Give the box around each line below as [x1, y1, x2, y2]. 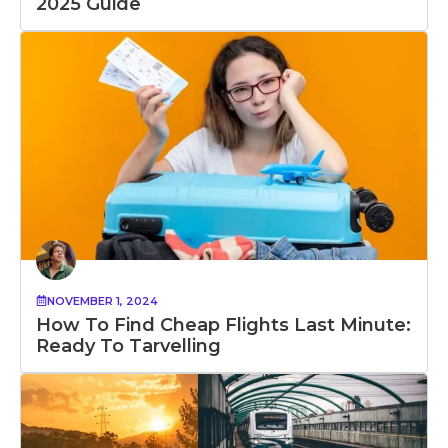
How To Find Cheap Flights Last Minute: [36, 313, 411, 336]
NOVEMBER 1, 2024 [47, 293, 158, 308]
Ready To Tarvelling [36, 334, 221, 357]
